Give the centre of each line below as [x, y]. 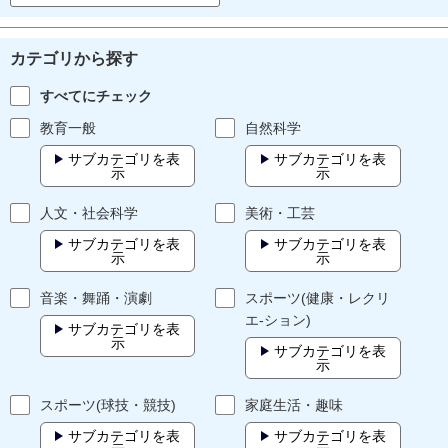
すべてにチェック [96, 96]
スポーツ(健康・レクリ [318, 298]
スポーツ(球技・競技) [108, 405]
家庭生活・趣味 [294, 405]
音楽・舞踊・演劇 [96, 298]
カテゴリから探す [74, 59]
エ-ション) [278, 320]
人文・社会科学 [89, 213]
